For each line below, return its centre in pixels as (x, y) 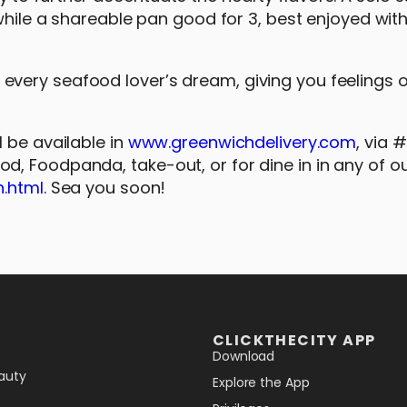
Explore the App (261, 382)
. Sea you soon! (104, 188)
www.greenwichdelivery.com (242, 142)
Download (244, 356)
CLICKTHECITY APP (294, 340)
